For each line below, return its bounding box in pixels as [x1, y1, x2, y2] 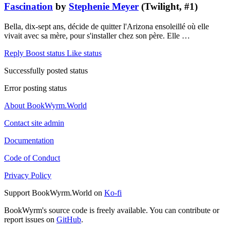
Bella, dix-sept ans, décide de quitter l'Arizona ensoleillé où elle [4, 22, 209, 31]
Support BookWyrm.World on [4, 188, 104, 197]
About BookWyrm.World [4, 101, 87, 110]
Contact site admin [4, 118, 64, 127]
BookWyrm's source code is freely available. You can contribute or [4, 205, 219, 215]
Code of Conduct [4, 153, 60, 162]
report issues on [4, 215, 56, 224]
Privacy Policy [4, 170, 51, 180]
